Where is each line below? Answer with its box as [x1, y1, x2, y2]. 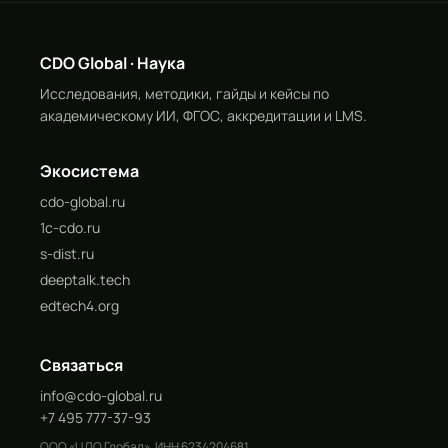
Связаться [40, 354, 123, 376]
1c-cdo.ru [40, 218, 100, 237]
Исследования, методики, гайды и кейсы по [40, 84, 329, 103]
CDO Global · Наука [40, 52, 185, 74]
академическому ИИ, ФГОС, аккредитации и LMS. [40, 106, 367, 125]
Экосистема [40, 160, 139, 182]
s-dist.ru [40, 244, 94, 263]
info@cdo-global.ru [40, 386, 162, 405]
